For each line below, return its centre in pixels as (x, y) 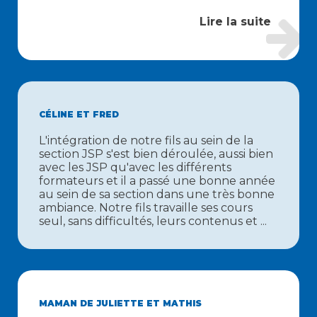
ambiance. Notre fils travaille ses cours (146, 208)
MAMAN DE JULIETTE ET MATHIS (120, 303)
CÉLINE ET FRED (79, 114)
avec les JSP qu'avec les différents (135, 167)
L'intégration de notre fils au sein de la (146, 140)
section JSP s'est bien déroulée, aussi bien (156, 154)
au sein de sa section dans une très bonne (157, 194)
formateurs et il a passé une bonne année (157, 181)
